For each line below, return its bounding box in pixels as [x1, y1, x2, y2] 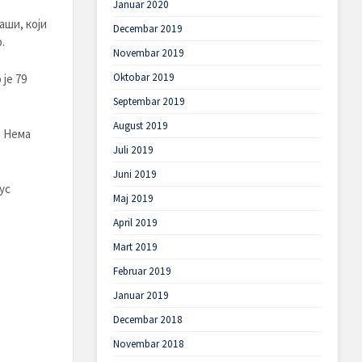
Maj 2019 [112, 192, 154, 205]
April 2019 [112, 216, 158, 229]
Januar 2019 [112, 288, 169, 302]
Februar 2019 [112, 264, 171, 278]
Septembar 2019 [112, 95, 185, 108]
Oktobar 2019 [112, 70, 175, 84]
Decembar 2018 [112, 313, 183, 326]
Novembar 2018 [112, 337, 184, 351]
